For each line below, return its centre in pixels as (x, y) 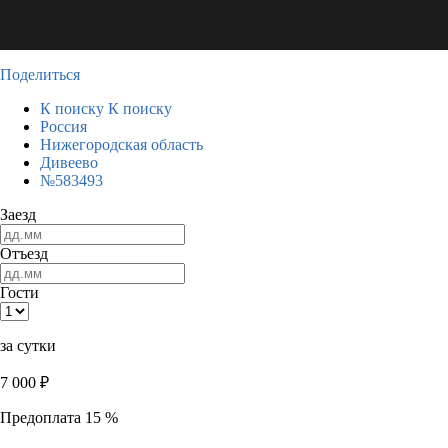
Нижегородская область (121, 144)
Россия (63, 126)
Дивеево (69, 162)
